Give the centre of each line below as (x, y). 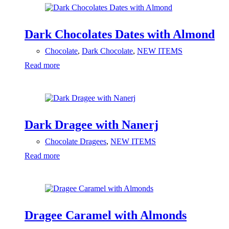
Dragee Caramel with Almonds (106, 215)
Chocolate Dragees (76, 142)
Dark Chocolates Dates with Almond (120, 35)
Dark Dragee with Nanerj (91, 125)
